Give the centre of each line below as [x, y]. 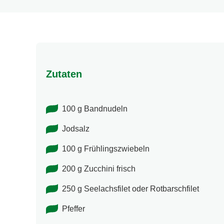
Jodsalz [76, 129]
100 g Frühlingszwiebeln [106, 149]
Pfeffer [73, 209]
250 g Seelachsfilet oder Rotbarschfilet [130, 189]
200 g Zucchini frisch [99, 169]
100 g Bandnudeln [95, 109]
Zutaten [64, 74]
